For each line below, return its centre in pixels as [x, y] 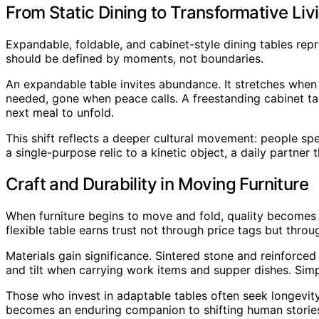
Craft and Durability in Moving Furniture [157, 184]
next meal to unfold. [60, 112]
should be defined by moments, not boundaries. [135, 58]
